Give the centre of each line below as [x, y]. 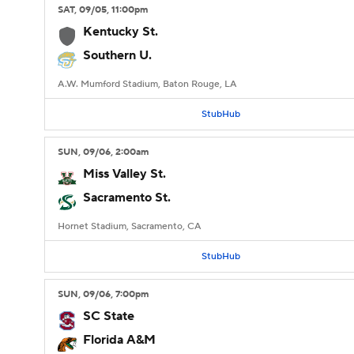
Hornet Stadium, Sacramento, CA [130, 226]
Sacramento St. [127, 198]
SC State [109, 316]
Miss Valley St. [124, 174]
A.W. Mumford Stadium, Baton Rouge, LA [147, 84]
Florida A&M [119, 340]
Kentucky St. [121, 32]
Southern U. [117, 55]
